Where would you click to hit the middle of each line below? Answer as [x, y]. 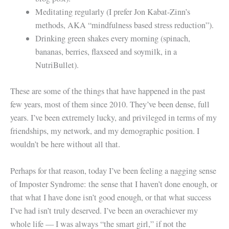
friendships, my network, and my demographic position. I [105, 131]
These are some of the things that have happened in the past [108, 91]
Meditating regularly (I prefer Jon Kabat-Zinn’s [113, 12]
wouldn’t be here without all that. [65, 144]
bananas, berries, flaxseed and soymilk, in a [106, 51]
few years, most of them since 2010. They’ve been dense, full [110, 104]
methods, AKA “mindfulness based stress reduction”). [125, 25]
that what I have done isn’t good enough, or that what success [111, 197]
